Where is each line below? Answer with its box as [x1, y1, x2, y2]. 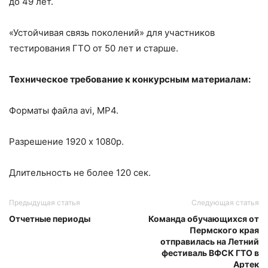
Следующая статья [191, 197, 259, 207]
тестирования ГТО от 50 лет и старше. [9, 42, 178, 54]
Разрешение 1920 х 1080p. [9, 135, 124, 147]
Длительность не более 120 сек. [9, 166, 151, 178]
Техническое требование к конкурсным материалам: [9, 73, 251, 85]
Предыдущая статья [9, 197, 80, 207]
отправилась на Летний [160, 236, 259, 246]
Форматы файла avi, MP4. [9, 104, 118, 116]
